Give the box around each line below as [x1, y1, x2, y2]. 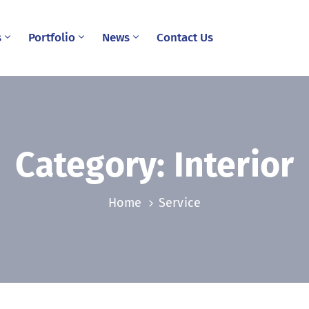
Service [158, 195, 201, 210]
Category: [14, 144, 174, 186]
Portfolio [28, 30, 75, 45]
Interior [173, 144, 295, 186]
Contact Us [156, 30, 213, 45]
